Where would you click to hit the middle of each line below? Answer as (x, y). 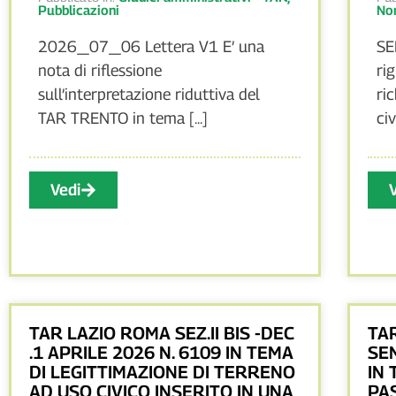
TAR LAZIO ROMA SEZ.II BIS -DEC (162, 333)
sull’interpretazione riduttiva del (149, 95)
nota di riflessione (100, 71)
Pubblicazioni (79, 10)
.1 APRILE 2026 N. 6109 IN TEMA (161, 352)
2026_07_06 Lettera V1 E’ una (151, 47)
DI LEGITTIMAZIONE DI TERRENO (162, 372)
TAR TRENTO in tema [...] (123, 118)
